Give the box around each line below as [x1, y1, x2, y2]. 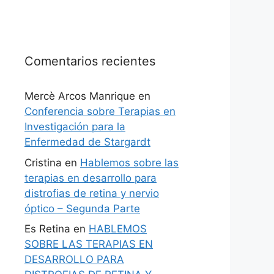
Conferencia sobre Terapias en [24, 105, 176, 117]
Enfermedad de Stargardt [24, 136, 150, 148]
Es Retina [24, 223, 70, 235]
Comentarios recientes [24, 54, 155, 68]
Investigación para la [24, 120, 125, 133]
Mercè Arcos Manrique [24, 90, 135, 102]
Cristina [24, 156, 62, 169]
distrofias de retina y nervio [24, 187, 159, 199]
